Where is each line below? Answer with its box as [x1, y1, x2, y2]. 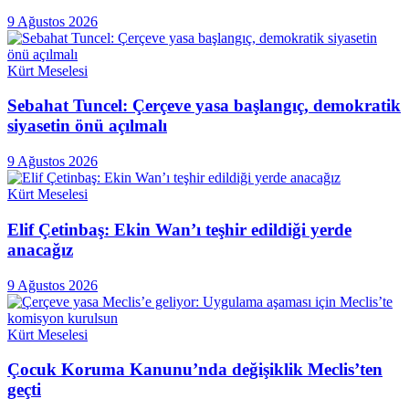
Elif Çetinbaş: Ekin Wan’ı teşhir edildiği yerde [7, 219, 351, 239]
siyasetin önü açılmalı [7, 116, 167, 136]
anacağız [7, 239, 73, 259]
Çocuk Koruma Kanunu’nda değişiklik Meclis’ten [7, 360, 383, 380]
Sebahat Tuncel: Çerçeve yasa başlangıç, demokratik [7, 96, 401, 116]
